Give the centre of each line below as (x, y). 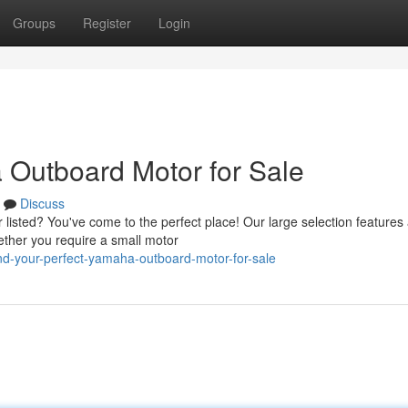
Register (107, 23)
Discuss (42, 203)
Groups (34, 23)
